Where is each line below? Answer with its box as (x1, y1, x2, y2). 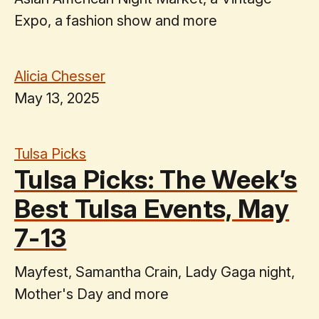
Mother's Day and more (14, 285, 169, 303)
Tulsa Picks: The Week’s (14, 163, 298, 195)
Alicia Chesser (14, 67, 105, 85)
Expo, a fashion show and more (14, 11, 217, 29)
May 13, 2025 (14, 89, 100, 107)
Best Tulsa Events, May (14, 192, 290, 224)
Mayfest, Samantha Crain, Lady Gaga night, (14, 263, 295, 281)
